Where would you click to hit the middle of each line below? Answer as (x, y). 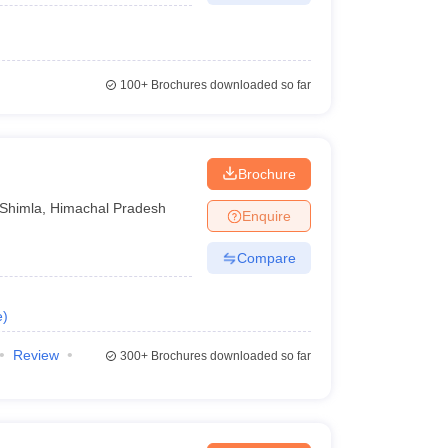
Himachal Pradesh (108, 207)
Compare (266, 257)
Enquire (266, 215)
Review (35, 355)
